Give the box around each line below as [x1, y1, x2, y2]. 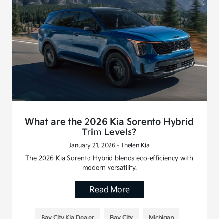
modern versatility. [82, 164, 137, 172]
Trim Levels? [82, 127, 137, 138]
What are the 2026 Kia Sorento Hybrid [25, 117, 194, 128]
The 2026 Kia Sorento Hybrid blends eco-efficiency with [25, 154, 194, 163]
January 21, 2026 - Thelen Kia [69, 142, 150, 150]
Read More [89, 185, 130, 195]
